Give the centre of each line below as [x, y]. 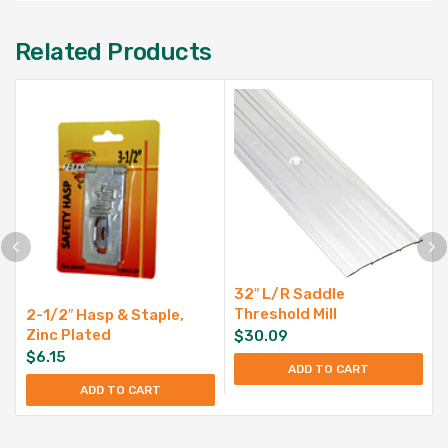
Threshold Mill [285, 313]
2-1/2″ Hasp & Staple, [105, 314]
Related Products [113, 51]
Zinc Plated [68, 334]
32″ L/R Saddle [289, 293]
